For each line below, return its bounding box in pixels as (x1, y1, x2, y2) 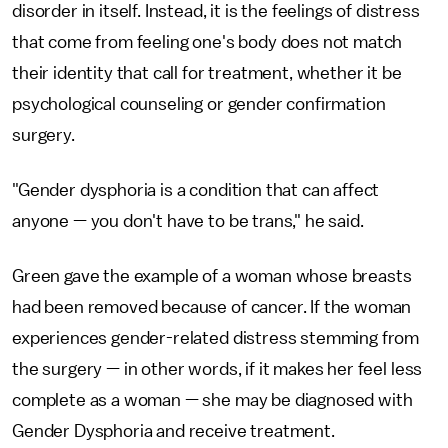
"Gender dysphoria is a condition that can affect (12, 180, 380, 199)
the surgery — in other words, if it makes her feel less (12, 359, 423, 378)
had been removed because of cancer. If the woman (12, 297, 412, 316)
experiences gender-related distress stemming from (12, 328, 420, 347)
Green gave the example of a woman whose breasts (12, 266, 412, 285)
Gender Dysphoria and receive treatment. (12, 421, 335, 440)
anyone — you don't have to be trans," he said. (12, 211, 364, 230)
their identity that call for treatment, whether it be (12, 63, 402, 82)
